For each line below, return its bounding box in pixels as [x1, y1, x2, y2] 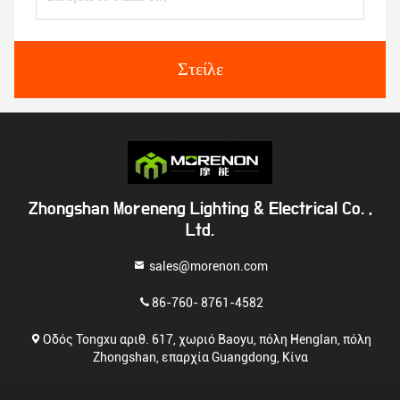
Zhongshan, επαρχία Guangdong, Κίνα [92, 349, 308, 363]
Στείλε [177, 61, 223, 79]
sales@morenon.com [146, 258, 268, 272]
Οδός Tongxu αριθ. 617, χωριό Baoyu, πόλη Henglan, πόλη [43, 331, 371, 346]
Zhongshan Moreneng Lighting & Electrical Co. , [28, 200, 372, 218]
